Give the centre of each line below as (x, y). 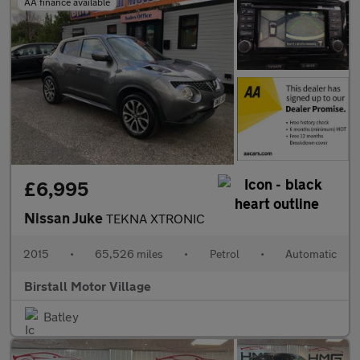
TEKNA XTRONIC (155, 219)
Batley (61, 317)
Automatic (311, 254)
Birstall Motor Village (88, 286)
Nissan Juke (65, 218)
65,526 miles (129, 254)
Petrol (224, 254)
